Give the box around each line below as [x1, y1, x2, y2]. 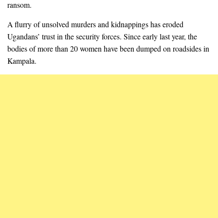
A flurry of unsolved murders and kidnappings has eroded [7, 19, 183, 30]
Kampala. [7, 55, 36, 66]
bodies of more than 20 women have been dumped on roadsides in [7, 43, 209, 54]
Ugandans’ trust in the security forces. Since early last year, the [7, 31, 197, 42]
